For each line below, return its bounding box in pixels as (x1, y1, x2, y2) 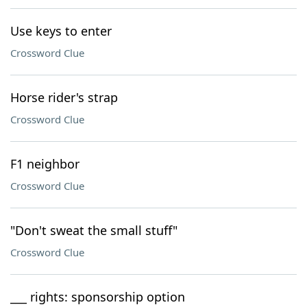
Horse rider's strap (10, 89, 118, 106)
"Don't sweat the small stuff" (10, 222, 177, 238)
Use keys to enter (10, 23, 112, 39)
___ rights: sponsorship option (10, 288, 185, 305)
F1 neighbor (10, 156, 79, 172)
